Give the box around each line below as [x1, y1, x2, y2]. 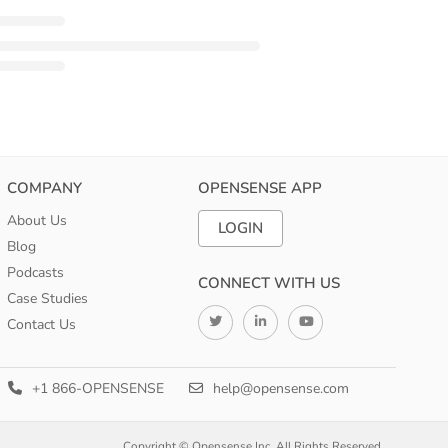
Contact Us [6, 315, 76, 335]
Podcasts [6, 263, 64, 283]
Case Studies [6, 289, 88, 309]
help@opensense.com [209, 379, 350, 399]
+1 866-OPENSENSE [28, 379, 165, 399]
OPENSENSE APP [198, 178, 323, 199]
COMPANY [6, 178, 82, 199]
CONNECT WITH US [198, 273, 341, 294]
